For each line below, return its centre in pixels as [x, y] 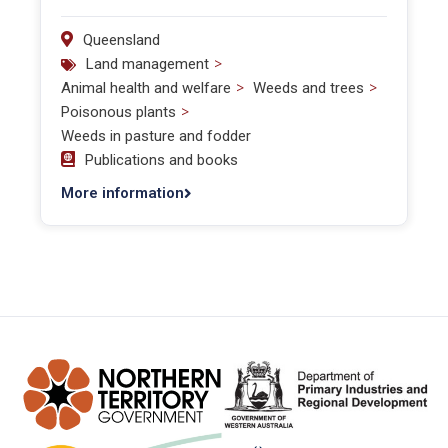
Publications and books [161, 160]
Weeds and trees [308, 88]
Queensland [121, 40]
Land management [147, 64]
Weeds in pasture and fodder [156, 136]
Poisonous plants [118, 112]
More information [122, 193]
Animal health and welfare [146, 88]
